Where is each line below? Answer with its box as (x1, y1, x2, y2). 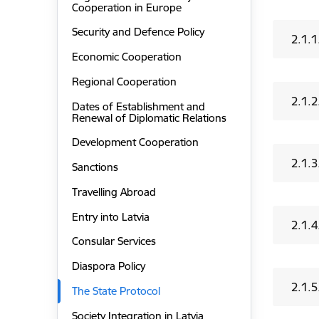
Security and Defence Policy (71, 25, 204, 39)
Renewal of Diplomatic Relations (71, 110, 226, 125)
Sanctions (71, 160, 118, 174)
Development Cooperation (71, 135, 199, 150)
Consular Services (71, 234, 156, 249)
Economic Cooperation (71, 50, 182, 64)
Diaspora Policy (71, 259, 145, 273)
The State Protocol (71, 283, 160, 298)
